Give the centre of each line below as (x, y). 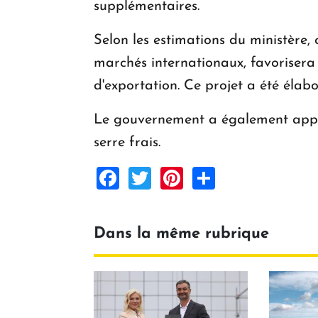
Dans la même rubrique (181, 234)
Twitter (186, 177)
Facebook (168, 177)
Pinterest (227, 177)
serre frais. (127, 143)
